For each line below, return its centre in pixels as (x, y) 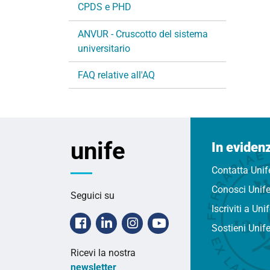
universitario (104, 48)
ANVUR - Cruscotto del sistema (143, 34)
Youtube (188, 223)
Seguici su (93, 195)
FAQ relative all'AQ (116, 75)
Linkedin (135, 223)
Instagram (166, 223)
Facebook (113, 223)
